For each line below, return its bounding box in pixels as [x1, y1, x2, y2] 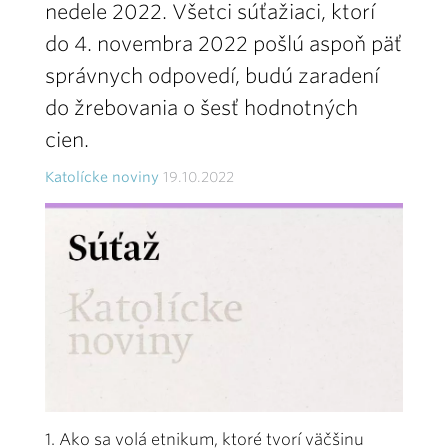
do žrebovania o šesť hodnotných [45, 96, 358, 120]
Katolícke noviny [45, 169, 159, 185]
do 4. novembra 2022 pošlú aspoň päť [45, 32, 402, 56]
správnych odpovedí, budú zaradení [45, 64, 379, 88]
